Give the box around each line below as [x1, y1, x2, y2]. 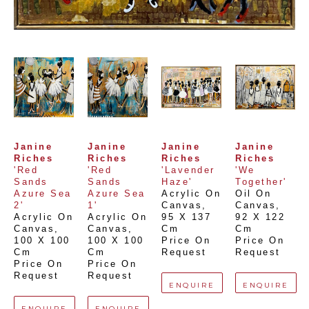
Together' [235, 177, 287, 187]
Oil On [235, 189, 271, 199]
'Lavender [161, 166, 215, 175]
